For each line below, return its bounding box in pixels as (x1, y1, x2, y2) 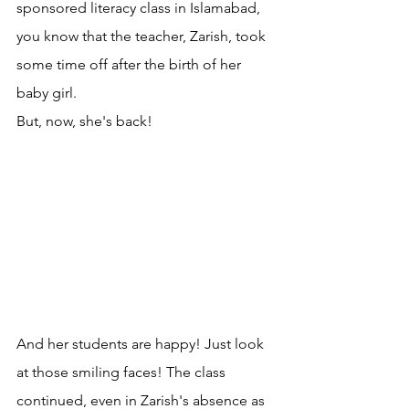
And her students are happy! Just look (16, 335, 267, 352)
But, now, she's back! (16, 112, 152, 130)
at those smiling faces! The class (16, 363, 229, 381)
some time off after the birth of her (16, 56, 245, 73)
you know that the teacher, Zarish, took (16, 27, 269, 45)
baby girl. (16, 84, 77, 101)
